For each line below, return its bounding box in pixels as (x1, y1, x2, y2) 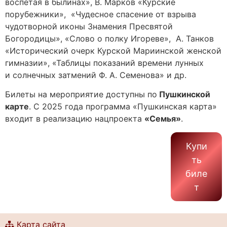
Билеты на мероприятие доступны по (5, 89, 157, 100)
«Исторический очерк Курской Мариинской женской (5, 45, 221, 56)
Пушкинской (157, 89, 210, 100)
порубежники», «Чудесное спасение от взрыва (5, 9, 196, 19)
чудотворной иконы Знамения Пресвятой (5, 21, 173, 31)
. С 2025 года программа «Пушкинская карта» (29, 101, 217, 112)
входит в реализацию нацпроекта (5, 113, 144, 124)
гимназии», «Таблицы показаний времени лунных (5, 57, 204, 68)
